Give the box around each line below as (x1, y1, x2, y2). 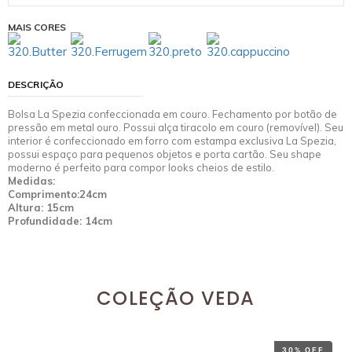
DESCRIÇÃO (8, 79, 64, 90)
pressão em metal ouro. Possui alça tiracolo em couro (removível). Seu (8, 121, 343, 134)
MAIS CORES (8, 21, 66, 33)
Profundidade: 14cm (8, 214, 112, 227)
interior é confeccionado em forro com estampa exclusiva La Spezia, (8, 134, 336, 147)
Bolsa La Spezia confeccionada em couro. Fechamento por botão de (8, 108, 337, 120)
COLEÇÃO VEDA (97, 285, 255, 311)
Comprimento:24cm (8, 188, 107, 200)
